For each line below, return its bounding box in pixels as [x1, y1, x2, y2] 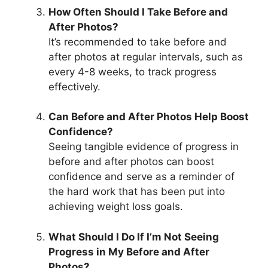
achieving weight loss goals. [48, 200, 183, 212]
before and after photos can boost [48, 156, 214, 167]
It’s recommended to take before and [48, 35, 227, 48]
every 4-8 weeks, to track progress [48, 65, 217, 78]
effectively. [48, 80, 100, 93]
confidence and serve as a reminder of [48, 170, 234, 182]
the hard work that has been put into [48, 185, 225, 197]
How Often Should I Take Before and [48, 5, 228, 18]
